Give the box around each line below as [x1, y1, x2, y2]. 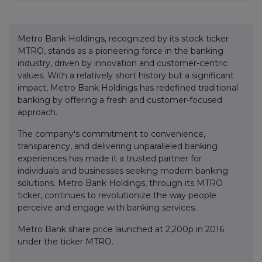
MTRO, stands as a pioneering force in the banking [18, 46, 223, 57]
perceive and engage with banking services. [18, 202, 196, 213]
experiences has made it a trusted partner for [18, 153, 202, 164]
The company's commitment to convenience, [18, 129, 205, 140]
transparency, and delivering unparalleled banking [18, 141, 218, 152]
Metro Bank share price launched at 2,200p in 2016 [18, 224, 224, 235]
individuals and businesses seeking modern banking [18, 166, 228, 177]
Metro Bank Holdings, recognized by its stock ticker [18, 33, 229, 44]
